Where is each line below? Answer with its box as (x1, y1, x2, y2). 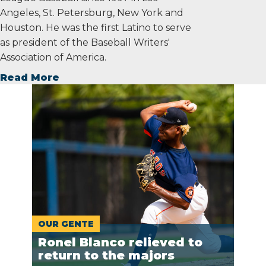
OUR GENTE (38, 218, 94, 229)
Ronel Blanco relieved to (38, 235, 202, 249)
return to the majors (38, 248, 175, 262)
